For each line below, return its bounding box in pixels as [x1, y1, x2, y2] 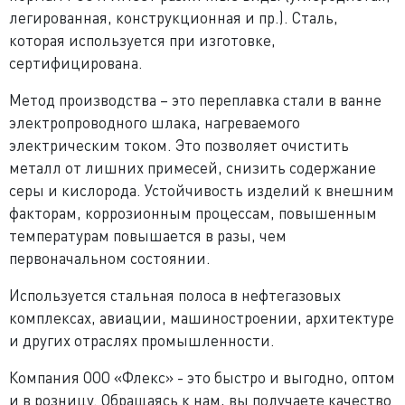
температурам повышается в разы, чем [9, 225, 287, 245]
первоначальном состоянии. [9, 248, 211, 268]
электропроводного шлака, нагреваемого [9, 112, 300, 132]
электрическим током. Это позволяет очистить [9, 135, 349, 155]
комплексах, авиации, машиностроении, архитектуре [9, 307, 394, 327]
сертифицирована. [9, 52, 143, 72]
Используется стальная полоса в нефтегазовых [9, 285, 341, 305]
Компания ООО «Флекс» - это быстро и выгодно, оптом [9, 367, 395, 387]
